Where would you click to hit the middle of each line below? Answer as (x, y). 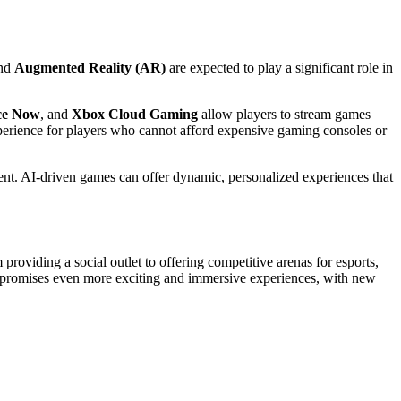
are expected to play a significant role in (279, 67)
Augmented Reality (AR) (90, 67)
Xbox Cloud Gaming (135, 114)
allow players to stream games (284, 114)
